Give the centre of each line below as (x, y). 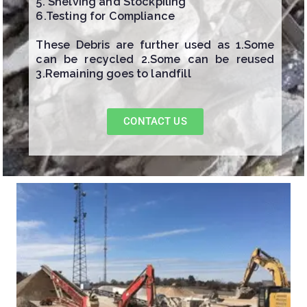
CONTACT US (155, 122)
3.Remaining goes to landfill (113, 74)
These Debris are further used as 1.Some (155, 45)
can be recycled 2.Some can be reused (155, 60)
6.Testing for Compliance (106, 16)
